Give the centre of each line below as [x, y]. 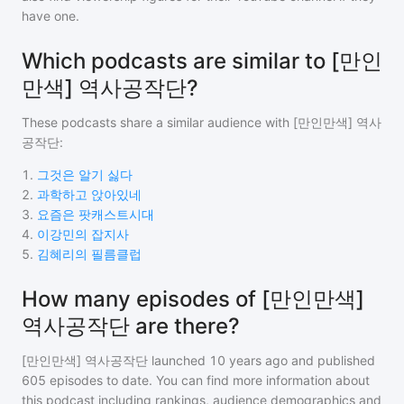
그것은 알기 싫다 [85, 174]
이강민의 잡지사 [83, 234]
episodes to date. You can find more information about [208, 380]
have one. [50, 16]
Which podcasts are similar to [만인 [202, 61]
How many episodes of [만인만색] [193, 299]
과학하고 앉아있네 [89, 194]
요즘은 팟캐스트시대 [96, 214]
